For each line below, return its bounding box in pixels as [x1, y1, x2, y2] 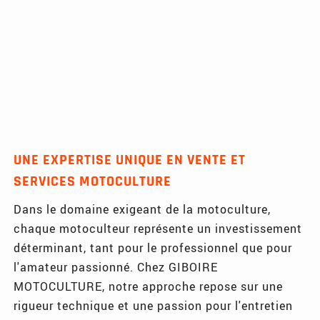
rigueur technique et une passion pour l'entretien [14, 297, 294, 313]
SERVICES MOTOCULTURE [14, 171, 172, 191]
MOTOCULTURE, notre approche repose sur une [14, 278, 284, 294]
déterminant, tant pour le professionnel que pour [14, 239, 293, 255]
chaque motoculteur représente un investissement [14, 220, 303, 236]
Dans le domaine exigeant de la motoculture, [14, 201, 271, 216]
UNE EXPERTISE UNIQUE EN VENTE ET [14, 150, 246, 169]
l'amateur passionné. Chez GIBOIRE [14, 259, 219, 274]
